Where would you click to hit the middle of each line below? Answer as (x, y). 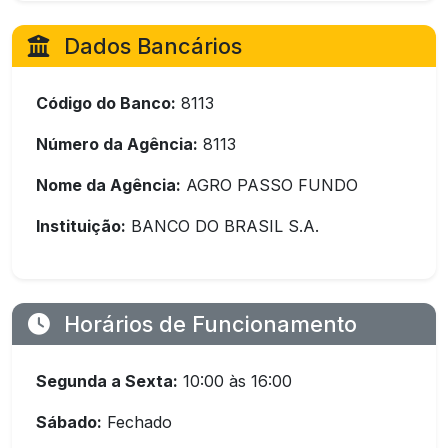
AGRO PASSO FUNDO (269, 185)
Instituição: (81, 226)
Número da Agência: (117, 144)
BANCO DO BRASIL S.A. (222, 226)
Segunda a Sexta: (107, 381)
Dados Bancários (150, 46)
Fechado (137, 422)
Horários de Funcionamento (207, 324)
